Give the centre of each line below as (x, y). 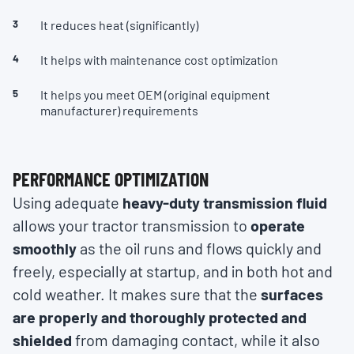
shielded (44, 340)
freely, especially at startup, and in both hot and (173, 271)
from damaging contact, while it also (198, 340)
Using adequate (68, 203)
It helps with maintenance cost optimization (159, 60)
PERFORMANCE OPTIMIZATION (111, 179)
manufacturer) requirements (119, 111)
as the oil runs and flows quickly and (201, 249)
